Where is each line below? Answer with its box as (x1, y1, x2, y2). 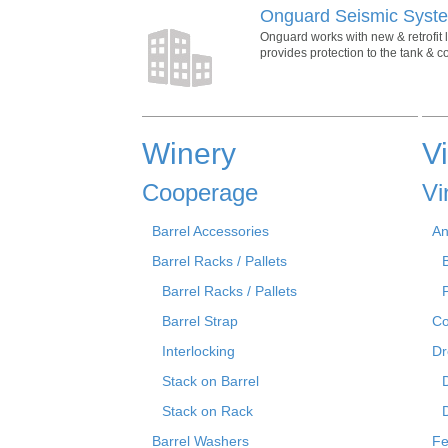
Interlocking (162, 342, 235, 359)
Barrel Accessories (152, 222, 269, 239)
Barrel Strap (162, 312, 238, 329)
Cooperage (142, 178, 258, 206)
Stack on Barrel (162, 372, 259, 389)
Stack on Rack (162, 402, 253, 419)
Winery (142, 136, 236, 170)
